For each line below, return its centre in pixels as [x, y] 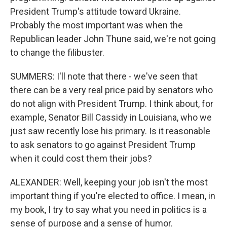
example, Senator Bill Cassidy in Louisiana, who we [111, 117]
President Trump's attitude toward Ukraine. [96, 11]
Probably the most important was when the [97, 25]
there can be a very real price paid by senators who [111, 90]
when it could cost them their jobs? [81, 158]
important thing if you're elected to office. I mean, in [113, 196]
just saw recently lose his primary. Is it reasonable [110, 131]
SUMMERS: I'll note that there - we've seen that [104, 76]
